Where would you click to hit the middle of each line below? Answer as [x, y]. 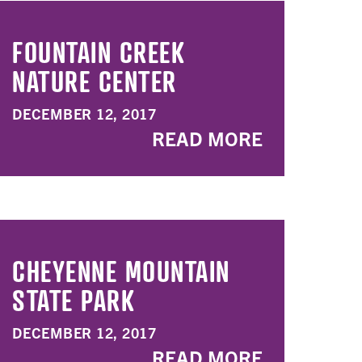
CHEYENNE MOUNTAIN [121, 271]
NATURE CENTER [95, 81]
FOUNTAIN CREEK [99, 52]
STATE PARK [74, 300]
